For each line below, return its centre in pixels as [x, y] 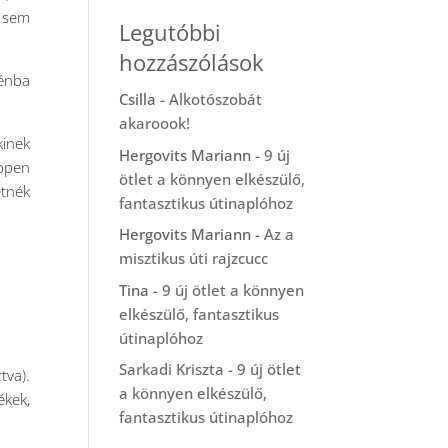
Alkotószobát [216, 99]
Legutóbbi [170, 32]
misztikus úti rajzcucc [194, 258]
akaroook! [155, 123]
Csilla [138, 99]
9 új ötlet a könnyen [233, 289]
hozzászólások [192, 62]
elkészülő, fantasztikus [199, 313]
